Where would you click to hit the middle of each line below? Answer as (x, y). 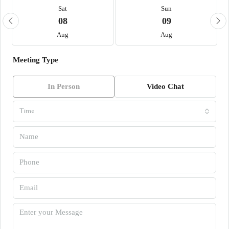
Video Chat (165, 86)
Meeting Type (36, 60)
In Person (64, 86)
